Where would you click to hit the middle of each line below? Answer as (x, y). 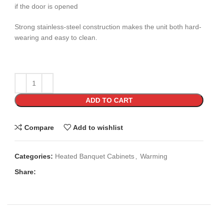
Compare (39, 127)
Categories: (34, 156)
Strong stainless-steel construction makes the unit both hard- (108, 27)
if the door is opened (46, 7)
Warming (154, 156)
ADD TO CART (109, 100)
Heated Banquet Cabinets (95, 156)
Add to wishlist (98, 127)
